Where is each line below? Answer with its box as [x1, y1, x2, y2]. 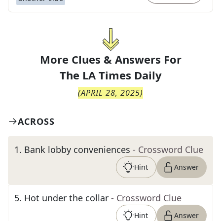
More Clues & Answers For [39, 52, 182, 67]
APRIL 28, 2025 [81, 87, 140, 98]
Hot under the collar [24, 192, 109, 204]
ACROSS [18, 115, 55, 127]
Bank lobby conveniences [24, 144, 130, 155]
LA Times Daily [82, 68, 162, 82]
